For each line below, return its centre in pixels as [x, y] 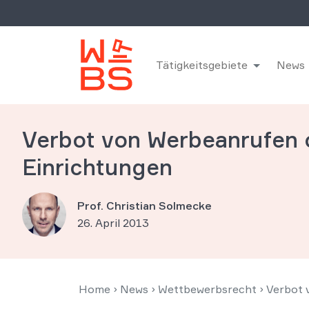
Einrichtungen [97, 167]
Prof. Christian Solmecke [144, 206]
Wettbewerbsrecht [207, 289]
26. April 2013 [113, 223]
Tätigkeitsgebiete [202, 64]
